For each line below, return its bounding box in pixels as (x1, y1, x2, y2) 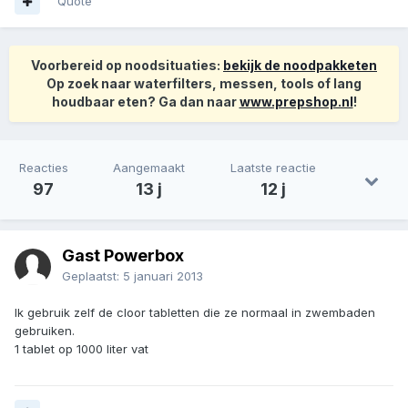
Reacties (18, 160, 68, 176)
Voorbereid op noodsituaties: (31, 57, 223, 74)
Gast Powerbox (62, 246, 184, 266)
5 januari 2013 (123, 269, 203, 284)
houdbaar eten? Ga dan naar (51, 94, 240, 110)
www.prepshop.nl (239, 94, 353, 110)
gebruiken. (15, 323, 75, 339)
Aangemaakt (113, 160, 186, 176)
